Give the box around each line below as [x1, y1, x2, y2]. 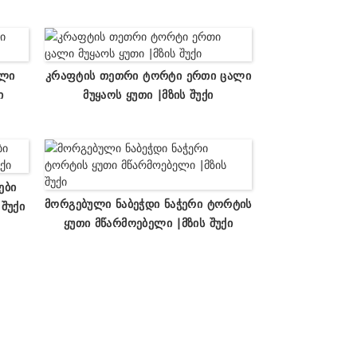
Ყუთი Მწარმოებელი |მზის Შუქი [63, 215, 233, 229]
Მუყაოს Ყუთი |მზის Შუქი [83, 87, 214, 101]
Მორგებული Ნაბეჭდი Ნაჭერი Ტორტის [45, 196, 252, 210]
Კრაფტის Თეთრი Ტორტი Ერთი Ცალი [45, 68, 251, 82]
